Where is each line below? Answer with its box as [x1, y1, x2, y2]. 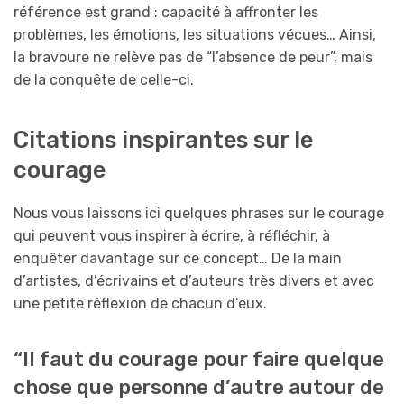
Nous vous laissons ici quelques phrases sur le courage [14, 205, 384, 223]
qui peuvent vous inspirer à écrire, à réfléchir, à [14, 227, 330, 245]
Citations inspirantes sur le [14, 126, 313, 154]
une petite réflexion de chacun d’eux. [14, 295, 267, 313]
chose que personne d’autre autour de [14, 375, 384, 400]
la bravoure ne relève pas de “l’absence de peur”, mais [14, 48, 372, 66]
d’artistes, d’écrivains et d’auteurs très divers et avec [14, 272, 374, 290]
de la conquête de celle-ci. [14, 70, 194, 88]
